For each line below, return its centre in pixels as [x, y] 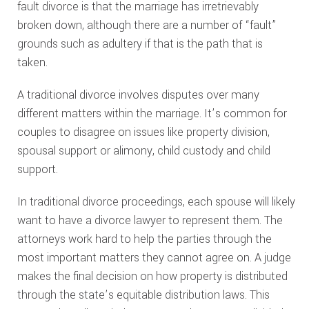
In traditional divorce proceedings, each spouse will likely [156, 202]
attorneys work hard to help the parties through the [144, 239]
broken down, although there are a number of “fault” [147, 25]
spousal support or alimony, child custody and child [143, 151]
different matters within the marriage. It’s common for [152, 113]
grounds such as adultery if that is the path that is [140, 44]
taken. [32, 62]
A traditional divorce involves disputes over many [138, 95]
